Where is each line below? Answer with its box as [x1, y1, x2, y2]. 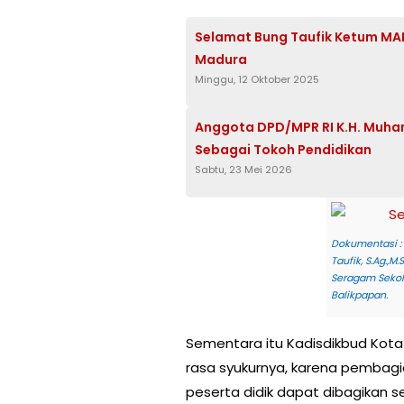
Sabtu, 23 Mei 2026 [195, 162, 292, 178]
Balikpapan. [330, 288, 388, 303]
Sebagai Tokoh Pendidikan [195, 141, 374, 160]
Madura [195, 50, 247, 69]
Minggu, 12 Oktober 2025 [195, 72, 319, 87]
